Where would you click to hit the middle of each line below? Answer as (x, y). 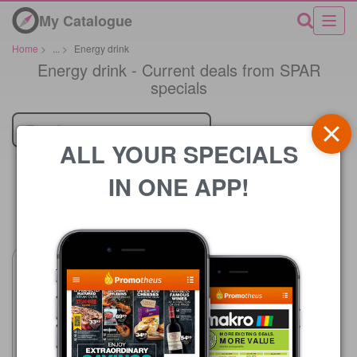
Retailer (49, 129)
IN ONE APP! (178, 186)
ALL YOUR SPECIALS (178, 153)
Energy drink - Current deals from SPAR (178, 69)
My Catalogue (86, 20)
